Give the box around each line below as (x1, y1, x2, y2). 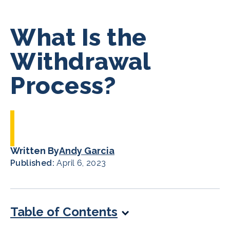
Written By (10, 145, 59, 156)
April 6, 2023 (56, 158, 106, 168)
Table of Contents (10, 204, 118, 219)
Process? (10, 71, 116, 100)
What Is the (10, 23, 147, 51)
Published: (10, 158, 57, 168)
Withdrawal (10, 47, 150, 75)
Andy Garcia (59, 145, 114, 156)
